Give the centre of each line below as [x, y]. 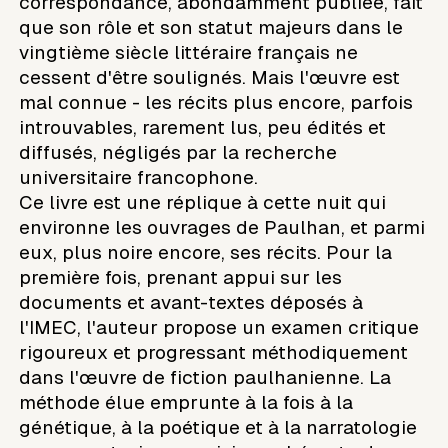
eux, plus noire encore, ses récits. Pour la [206, 252]
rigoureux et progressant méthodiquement [214, 352]
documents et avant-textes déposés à [191, 302]
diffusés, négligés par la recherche [178, 152]
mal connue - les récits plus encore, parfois [216, 102]
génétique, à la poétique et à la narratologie [218, 427]
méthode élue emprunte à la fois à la [186, 402]
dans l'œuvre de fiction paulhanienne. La [205, 377]
